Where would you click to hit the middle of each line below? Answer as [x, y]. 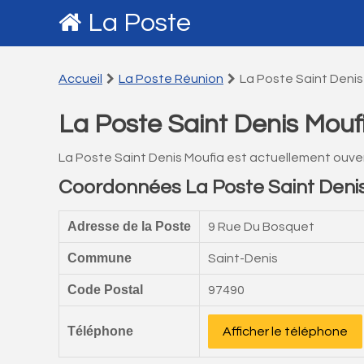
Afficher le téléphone [285, 331]
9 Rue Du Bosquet [261, 227]
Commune [100, 258]
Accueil [80, 79]
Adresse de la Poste [129, 226]
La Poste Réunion [171, 79]
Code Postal [105, 290]
